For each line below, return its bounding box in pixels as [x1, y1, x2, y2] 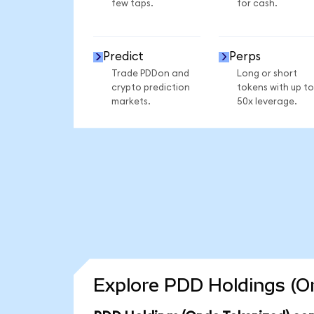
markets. [111, 96, 151, 107]
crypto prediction [111, 82, 190, 93]
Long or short [236, 68, 297, 78]
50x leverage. [236, 96, 297, 107]
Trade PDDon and [111, 68, 189, 78]
